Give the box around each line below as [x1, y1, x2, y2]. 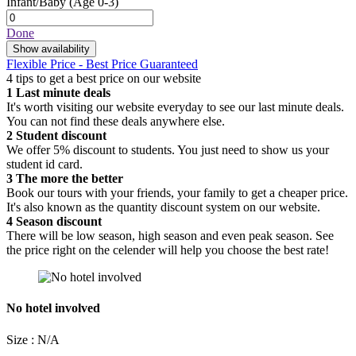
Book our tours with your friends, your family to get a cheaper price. [6, 186, 348, 200]
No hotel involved [6, 301, 100, 315]
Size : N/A [6, 332, 60, 346]
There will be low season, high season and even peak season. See [6, 229, 334, 243]
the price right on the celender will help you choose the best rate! [6, 243, 329, 257]
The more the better [13, 172, 123, 186]
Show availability [13, 43, 90, 56]
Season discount [13, 215, 102, 229]
